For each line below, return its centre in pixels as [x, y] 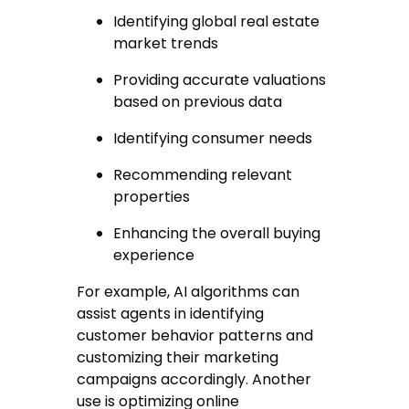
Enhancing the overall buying [217, 234]
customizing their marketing [178, 358]
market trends [166, 44]
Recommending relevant [203, 175]
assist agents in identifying [171, 314]
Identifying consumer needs [213, 139]
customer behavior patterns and [195, 336]
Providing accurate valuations [220, 80]
